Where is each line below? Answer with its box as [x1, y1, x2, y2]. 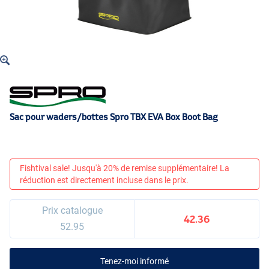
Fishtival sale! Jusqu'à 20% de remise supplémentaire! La [20, 163, 229, 174]
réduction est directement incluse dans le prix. [20, 175, 189, 186]
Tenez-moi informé [100, 256, 169, 267]
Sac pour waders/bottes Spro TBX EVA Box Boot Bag [10, 112, 218, 122]
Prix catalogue [41, 205, 103, 217]
